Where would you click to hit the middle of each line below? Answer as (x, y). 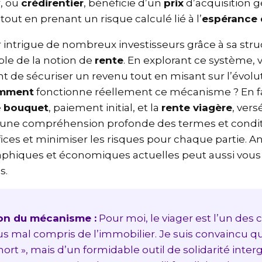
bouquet (31, 108)
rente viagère (201, 108)
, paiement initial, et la (110, 108)
